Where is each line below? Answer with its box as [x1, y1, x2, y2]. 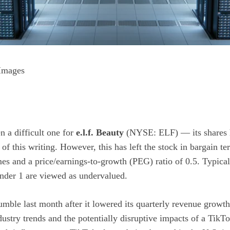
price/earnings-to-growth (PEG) [35, 156, 153, 166]
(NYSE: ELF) [126, 127, 178, 138]
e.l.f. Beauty [76, 127, 124, 138]
